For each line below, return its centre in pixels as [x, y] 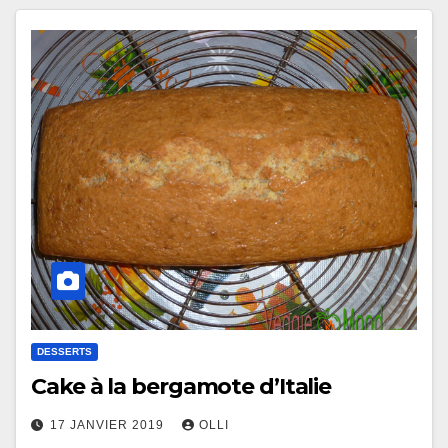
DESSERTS [64, 351]
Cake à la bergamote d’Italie [181, 386]
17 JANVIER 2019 [109, 424]
